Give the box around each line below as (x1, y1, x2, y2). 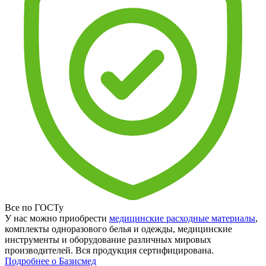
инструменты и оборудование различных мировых (5, 234, 211, 245)
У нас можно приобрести (5, 213, 109, 223)
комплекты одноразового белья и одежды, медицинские (5, 223, 232, 234)
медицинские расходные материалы (109, 213, 255, 223)
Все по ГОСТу (5, 202, 64, 213)
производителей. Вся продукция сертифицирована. (5, 245, 214, 255)
